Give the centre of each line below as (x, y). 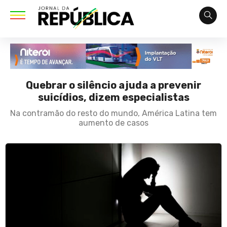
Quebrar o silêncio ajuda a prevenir (113, 85)
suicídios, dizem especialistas (113, 98)
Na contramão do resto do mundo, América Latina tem (113, 113)
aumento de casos (113, 123)
